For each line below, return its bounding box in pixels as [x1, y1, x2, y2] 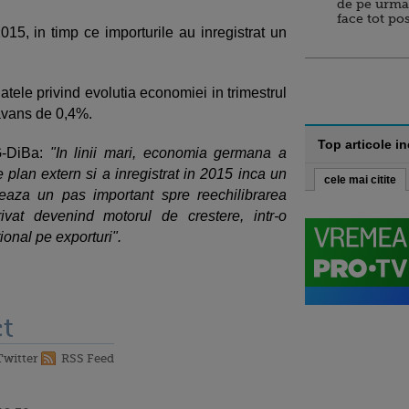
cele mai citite [324, 173, 396, 186]
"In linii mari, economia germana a [49, 145, 287, 161]
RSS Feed [61, 351, 114, 365]
